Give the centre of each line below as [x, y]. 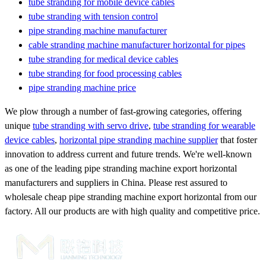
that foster [237, 140]
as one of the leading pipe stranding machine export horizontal [121, 168]
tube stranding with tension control [93, 16]
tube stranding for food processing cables [105, 73]
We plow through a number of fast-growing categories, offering [123, 111]
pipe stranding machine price [82, 87]
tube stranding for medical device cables [103, 59]
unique [19, 125]
